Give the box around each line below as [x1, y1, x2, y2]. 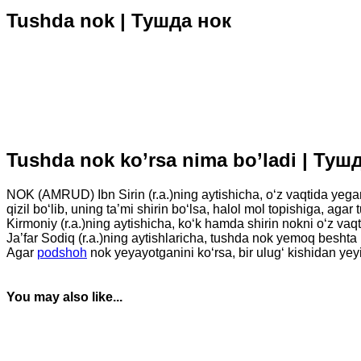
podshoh [37, 245, 87, 259]
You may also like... [6, 289, 122, 304]
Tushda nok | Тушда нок [6, 9, 231, 31]
